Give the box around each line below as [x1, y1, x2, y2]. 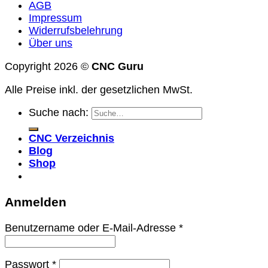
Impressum [29, 12, 82, 25]
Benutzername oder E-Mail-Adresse [5, 221, 179, 234]
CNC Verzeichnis [29, 132, 114, 145]
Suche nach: [29, 106, 89, 119]
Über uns [29, 37, 72, 50]
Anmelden [5, 195, 66, 209]
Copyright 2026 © [5, 60, 92, 72]
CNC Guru [92, 60, 144, 72]
